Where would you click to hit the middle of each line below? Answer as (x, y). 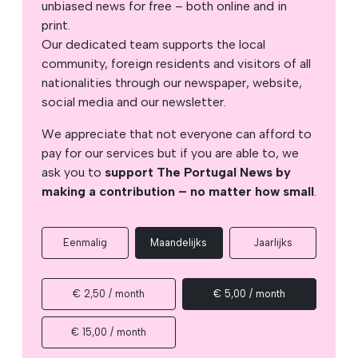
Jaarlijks (272, 242)
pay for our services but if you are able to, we (170, 153)
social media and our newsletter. (134, 101)
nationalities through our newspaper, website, (172, 82)
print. (56, 25)
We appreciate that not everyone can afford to (177, 133)
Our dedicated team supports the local (153, 44)
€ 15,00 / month (109, 332)
